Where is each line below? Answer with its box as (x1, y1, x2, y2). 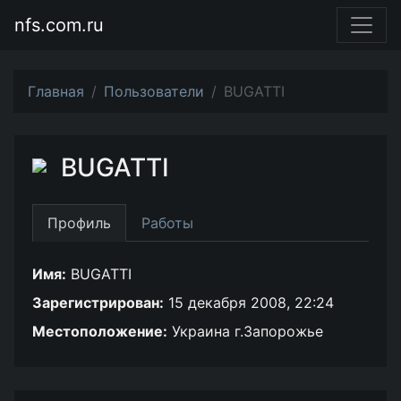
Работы (141, 214, 193, 232)
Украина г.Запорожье (167, 322, 323, 340)
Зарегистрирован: (32, 294, 164, 311)
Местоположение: (32, 322, 167, 340)
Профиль (47, 214, 111, 232)
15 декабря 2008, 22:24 (164, 294, 334, 311)
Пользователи (104, 82, 204, 100)
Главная (28, 82, 84, 100)
